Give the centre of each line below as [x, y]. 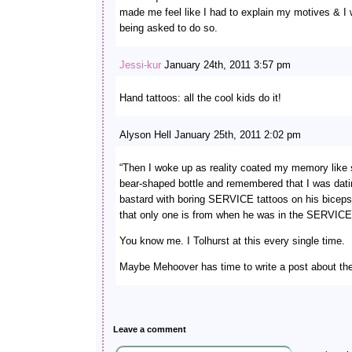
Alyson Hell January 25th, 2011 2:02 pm [210, 135]
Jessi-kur [140, 65]
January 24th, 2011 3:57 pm [226, 65]
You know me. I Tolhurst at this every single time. [232, 241]
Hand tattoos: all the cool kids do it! [200, 98]
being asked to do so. [169, 28]
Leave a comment [150, 329]
